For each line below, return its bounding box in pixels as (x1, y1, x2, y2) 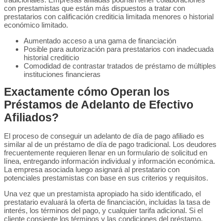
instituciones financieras (24, 70, 101, 78)
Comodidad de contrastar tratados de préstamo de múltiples (24, 62, 216, 70)
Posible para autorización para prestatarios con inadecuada (24, 45, 214, 53)
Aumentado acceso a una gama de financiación (24, 37, 176, 45)
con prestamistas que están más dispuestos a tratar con (4, 4, 185, 12)
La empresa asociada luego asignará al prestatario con (4, 165, 180, 174)
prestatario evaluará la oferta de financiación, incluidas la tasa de (4, 198, 210, 206)
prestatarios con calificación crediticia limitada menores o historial (4, 12, 214, 21)
